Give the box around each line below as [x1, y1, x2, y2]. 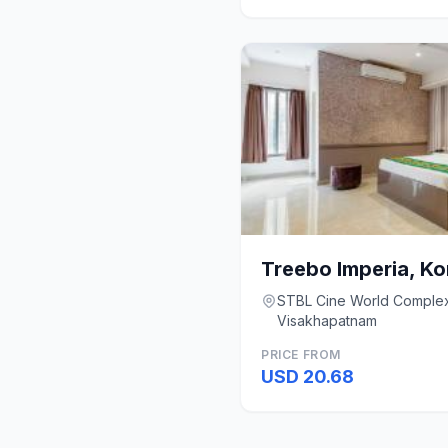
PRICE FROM [261, 347, 341, 362]
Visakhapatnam [277, 312, 377, 329]
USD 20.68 [261, 366, 354, 387]
